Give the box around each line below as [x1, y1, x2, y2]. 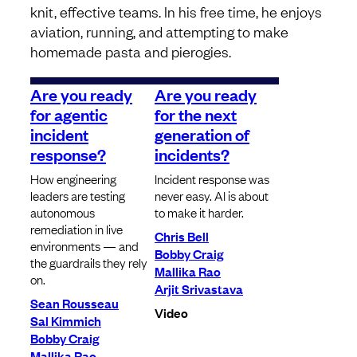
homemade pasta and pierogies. [30, 41, 231, 61]
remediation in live [30, 220, 123, 238]
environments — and [30, 237, 139, 255]
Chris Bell [155, 227, 209, 245]
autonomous [30, 203, 95, 222]
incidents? [155, 143, 229, 166]
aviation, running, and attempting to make [30, 22, 288, 41]
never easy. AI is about [155, 186, 269, 205]
